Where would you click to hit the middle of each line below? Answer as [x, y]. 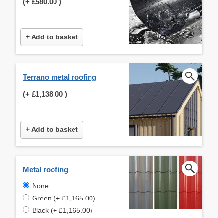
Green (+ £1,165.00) [64, 198]
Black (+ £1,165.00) [62, 210]
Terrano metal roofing [60, 77]
